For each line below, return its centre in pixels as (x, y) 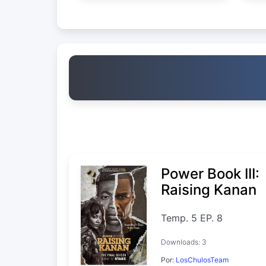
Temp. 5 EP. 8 (192, 218)
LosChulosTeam (202, 259)
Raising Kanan (209, 189)
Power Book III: (210, 173)
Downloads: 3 (184, 242)
